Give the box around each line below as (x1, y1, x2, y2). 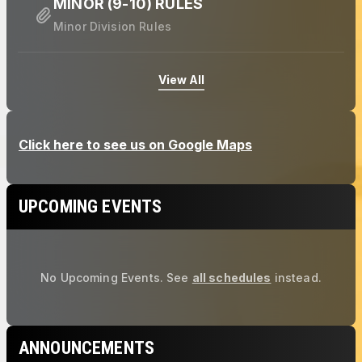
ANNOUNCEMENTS (19, 338, 154, 358)
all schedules (192, 271, 271, 284)
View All (158, 73, 204, 86)
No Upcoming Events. (40, 271, 163, 284)
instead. (274, 271, 322, 284)
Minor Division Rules (53, 19, 171, 33)
